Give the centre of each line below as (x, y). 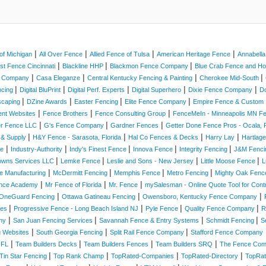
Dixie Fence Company (220, 90)
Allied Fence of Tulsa (120, 54)
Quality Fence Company (221, 208)
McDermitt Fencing (81, 173)
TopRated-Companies (142, 256)
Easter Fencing (97, 102)
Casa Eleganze (58, 78)
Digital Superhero (156, 90)
